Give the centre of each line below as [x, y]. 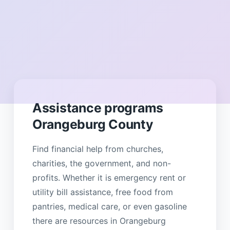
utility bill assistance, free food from [102, 192]
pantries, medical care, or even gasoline [109, 206]
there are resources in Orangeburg [99, 221]
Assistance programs [98, 108]
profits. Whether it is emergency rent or [109, 177]
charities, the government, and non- [101, 163]
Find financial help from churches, [98, 149]
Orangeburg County [93, 124]
